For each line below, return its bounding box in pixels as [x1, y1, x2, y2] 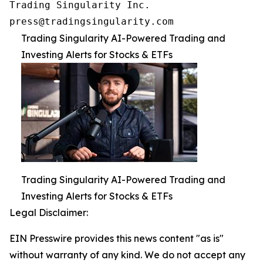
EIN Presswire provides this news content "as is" [9, 232, 224, 245]
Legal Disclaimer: [9, 207, 88, 219]
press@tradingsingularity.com [9, 16, 174, 28]
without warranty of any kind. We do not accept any [9, 249, 245, 261]
